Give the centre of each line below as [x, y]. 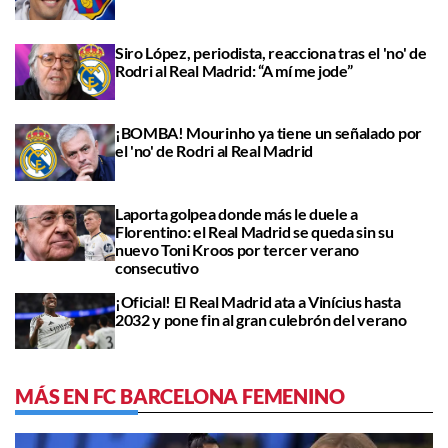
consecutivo [157, 267]
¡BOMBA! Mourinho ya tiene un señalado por [268, 133]
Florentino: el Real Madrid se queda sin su [254, 231]
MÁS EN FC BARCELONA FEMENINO [180, 395]
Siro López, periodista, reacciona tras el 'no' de [271, 53]
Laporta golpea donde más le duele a [236, 213]
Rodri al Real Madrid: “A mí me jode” [234, 71]
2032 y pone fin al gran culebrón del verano [261, 319]
